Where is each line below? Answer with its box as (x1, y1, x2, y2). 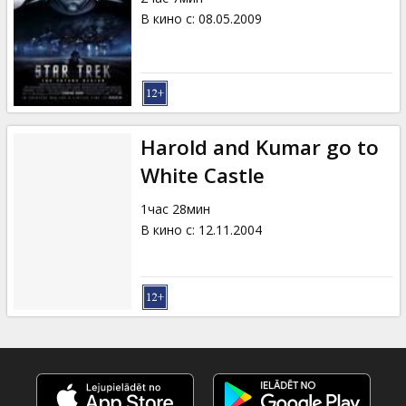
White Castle (140, 160, 265, 189)
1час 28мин (140, 199, 210, 217)
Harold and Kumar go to (140, 132, 379, 161)
